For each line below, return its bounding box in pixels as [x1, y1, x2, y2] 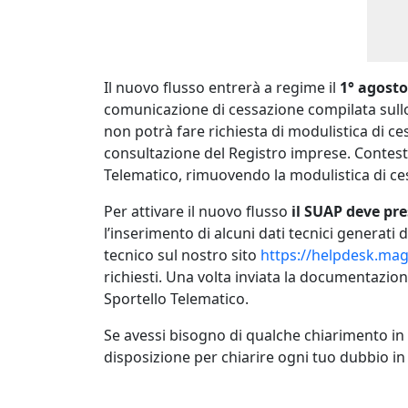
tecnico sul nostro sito [104, 245, 260, 265]
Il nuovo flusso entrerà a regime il [104, 77, 340, 97]
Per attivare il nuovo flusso [104, 201, 291, 221]
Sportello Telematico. [104, 289, 249, 309]
